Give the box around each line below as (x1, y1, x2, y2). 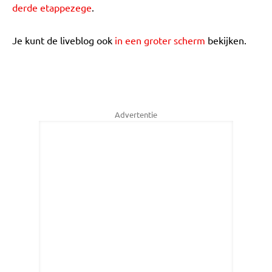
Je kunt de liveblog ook (12, 34, 115, 46)
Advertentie (115, 109, 157, 120)
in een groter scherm (115, 34, 205, 46)
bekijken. (205, 34, 246, 46)
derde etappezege (12, 1, 92, 13)
